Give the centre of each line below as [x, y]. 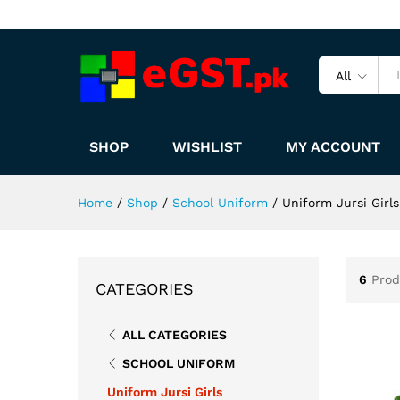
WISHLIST [207, 146]
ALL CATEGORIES [174, 334]
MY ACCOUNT [333, 146]
